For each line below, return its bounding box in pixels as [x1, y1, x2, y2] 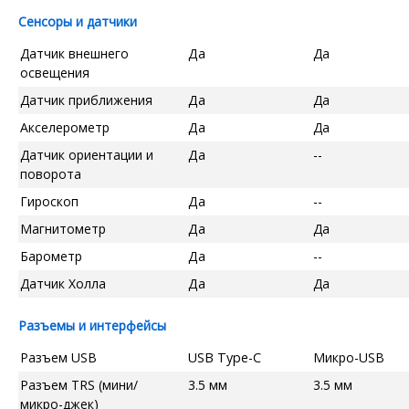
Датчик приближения [20, 90, 152, 109]
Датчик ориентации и [20, 145, 153, 163]
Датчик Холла [20, 274, 106, 292]
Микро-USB [313, 348, 384, 366]
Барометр [20, 246, 82, 265]
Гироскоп [20, 192, 79, 210]
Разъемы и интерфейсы [18, 316, 166, 334]
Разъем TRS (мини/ [20, 375, 138, 393]
